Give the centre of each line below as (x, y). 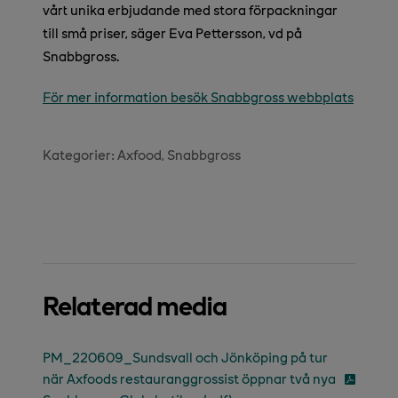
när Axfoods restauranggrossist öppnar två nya (189, 378)
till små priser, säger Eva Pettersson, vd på (172, 33)
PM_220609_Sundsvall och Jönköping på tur (185, 357)
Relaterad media (135, 305)
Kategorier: (80, 155)
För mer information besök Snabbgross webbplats (198, 97)
